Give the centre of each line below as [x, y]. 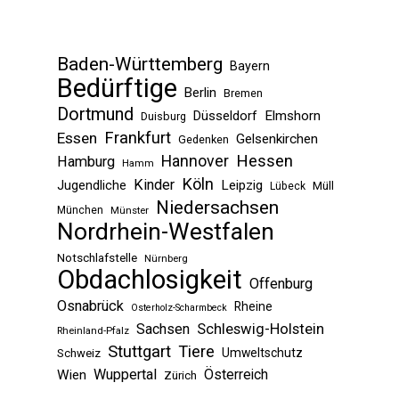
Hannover [195, 162]
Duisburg [163, 117]
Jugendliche [92, 186]
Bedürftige [117, 89]
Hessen [265, 162]
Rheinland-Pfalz [93, 331]
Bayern [250, 67]
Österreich [236, 375]
